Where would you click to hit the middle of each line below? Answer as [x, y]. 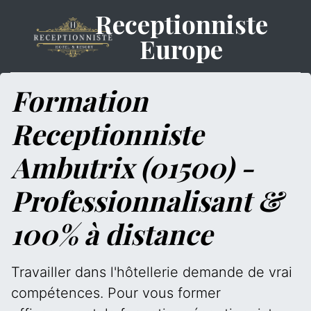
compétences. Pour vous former [116, 293]
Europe [182, 49]
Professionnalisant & [147, 200]
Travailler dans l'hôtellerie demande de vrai [152, 272]
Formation [79, 100]
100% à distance [112, 234]
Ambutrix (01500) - [132, 167]
